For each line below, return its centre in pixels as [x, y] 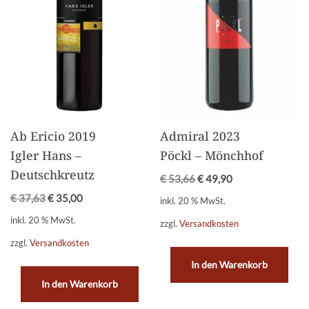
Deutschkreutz [52, 174]
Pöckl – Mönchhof [212, 155]
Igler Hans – [46, 155]
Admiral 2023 [200, 136]
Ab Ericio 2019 [53, 136]
